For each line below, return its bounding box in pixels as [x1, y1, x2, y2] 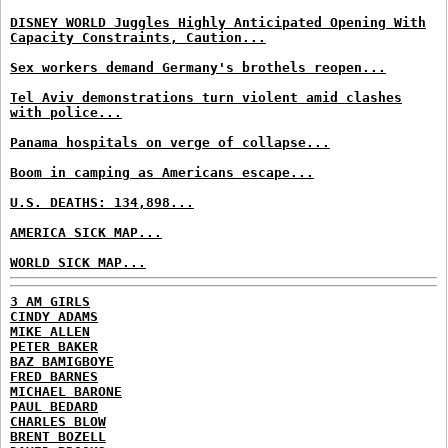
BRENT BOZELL [10, 428, 106, 444]
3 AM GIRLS [10, 293, 90, 309]
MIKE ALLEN [10, 323, 90, 339]
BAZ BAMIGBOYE [10, 353, 114, 369]
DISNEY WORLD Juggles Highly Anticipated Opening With [10, 15, 426, 30]
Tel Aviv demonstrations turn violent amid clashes [10, 90, 402, 105]
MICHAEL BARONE [10, 383, 122, 399]
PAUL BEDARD [10, 398, 98, 414]
